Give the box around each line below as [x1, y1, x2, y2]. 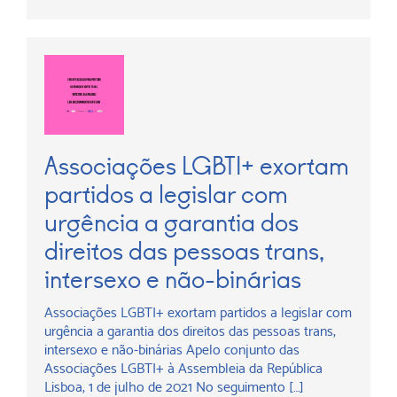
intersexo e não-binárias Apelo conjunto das [44, 341, 300, 358]
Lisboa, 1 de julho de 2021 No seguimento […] [44, 378, 304, 395]
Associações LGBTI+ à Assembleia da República [44, 360, 323, 377]
